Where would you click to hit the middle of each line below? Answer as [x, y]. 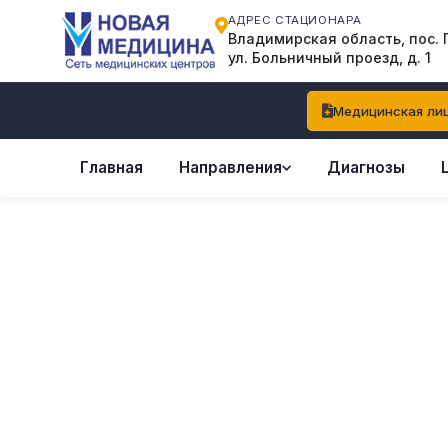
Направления [230, 167]
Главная [111, 167]
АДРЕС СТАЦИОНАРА [294, 20]
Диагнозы [366, 167]
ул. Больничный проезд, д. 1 [329, 58]
